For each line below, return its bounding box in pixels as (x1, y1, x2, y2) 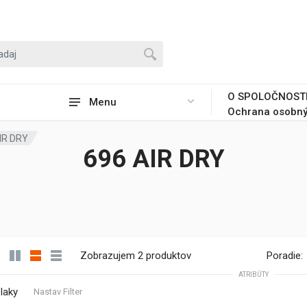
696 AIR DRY (82, 145, 225, 173)
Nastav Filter (34, 286, 82, 297)
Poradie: (267, 249, 303, 262)
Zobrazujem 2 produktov (80, 249, 191, 262)
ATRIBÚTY (238, 271, 269, 278)
